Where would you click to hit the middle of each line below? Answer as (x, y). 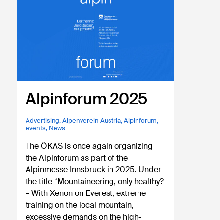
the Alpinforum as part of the (77, 158)
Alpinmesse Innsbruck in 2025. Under (94, 170)
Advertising (43, 121)
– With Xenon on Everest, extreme (86, 193)
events (36, 128)
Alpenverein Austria (92, 121)
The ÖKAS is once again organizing (89, 146)
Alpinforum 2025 (87, 99)
